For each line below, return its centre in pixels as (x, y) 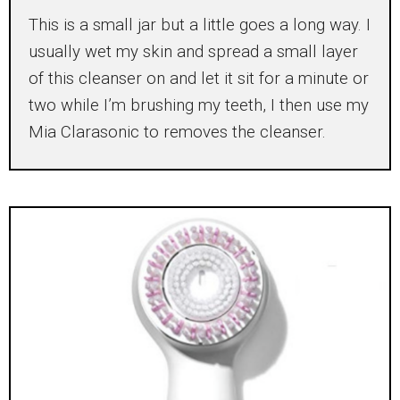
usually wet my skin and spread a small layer (193, 52)
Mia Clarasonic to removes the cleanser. (177, 133)
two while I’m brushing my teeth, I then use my (199, 106)
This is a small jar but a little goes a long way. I (200, 25)
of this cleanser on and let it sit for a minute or (199, 79)
